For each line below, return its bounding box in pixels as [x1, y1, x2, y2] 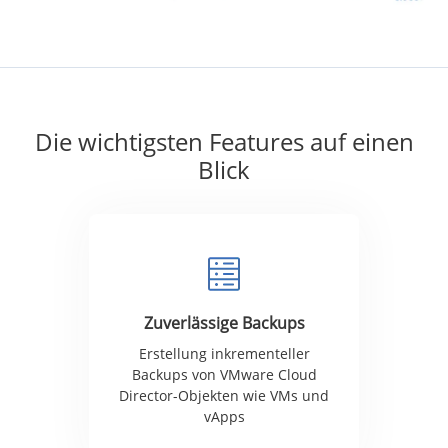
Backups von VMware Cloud [131, 365, 317, 385]
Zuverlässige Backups [143, 312, 305, 335]
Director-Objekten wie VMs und [119, 386, 329, 406]
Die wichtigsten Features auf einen [34, 125, 414, 159]
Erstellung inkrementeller [138, 344, 310, 364]
